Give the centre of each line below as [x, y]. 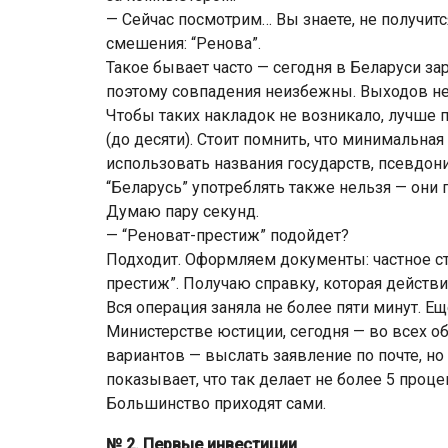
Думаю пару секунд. [182, 211]
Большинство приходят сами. [216, 403]
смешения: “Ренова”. [183, 43]
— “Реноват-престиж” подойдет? [227, 235]
